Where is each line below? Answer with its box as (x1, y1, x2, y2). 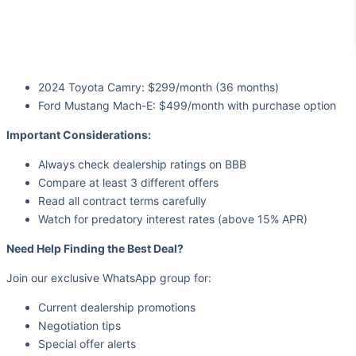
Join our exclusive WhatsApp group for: (6, 271, 211, 285)
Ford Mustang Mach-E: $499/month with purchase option (38, 99, 336, 113)
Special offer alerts (38, 337, 136, 351)
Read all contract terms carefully (38, 194, 207, 208)
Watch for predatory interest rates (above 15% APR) (38, 212, 308, 226)
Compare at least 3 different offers (38, 176, 219, 190)
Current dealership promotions (38, 300, 195, 315)
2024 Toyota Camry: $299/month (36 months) (38, 80, 279, 95)
